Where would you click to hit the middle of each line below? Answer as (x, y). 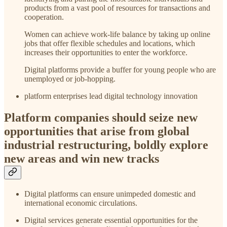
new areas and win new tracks (82, 159)
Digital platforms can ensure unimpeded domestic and (110, 194)
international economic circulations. (81, 203)
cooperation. (44, 17)
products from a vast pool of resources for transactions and (117, 8)
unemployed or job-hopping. (70, 79)
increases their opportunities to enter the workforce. (106, 53)
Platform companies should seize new (101, 118)
